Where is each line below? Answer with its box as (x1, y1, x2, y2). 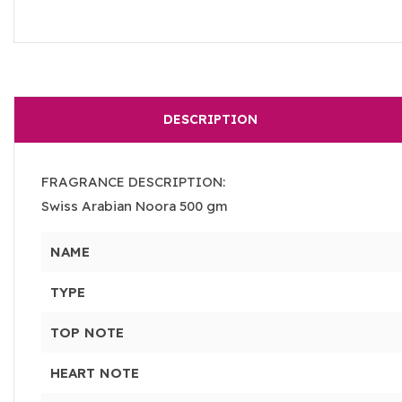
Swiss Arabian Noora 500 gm (41, 197, 228, 215)
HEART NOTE (49, 364, 139, 382)
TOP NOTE (49, 324, 124, 342)
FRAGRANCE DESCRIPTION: (41, 173, 225, 191)
